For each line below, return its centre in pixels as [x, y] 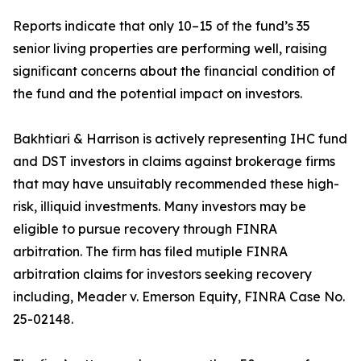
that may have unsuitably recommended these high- [176, 184]
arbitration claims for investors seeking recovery [162, 274]
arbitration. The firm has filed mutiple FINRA [150, 252]
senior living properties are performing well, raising [170, 49]
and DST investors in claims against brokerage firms [174, 162]
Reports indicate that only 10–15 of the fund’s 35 [162, 26]
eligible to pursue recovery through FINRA [145, 229]
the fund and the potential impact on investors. [158, 94]
